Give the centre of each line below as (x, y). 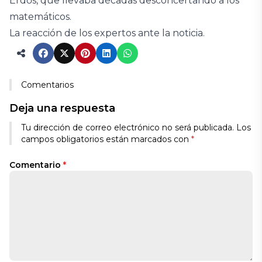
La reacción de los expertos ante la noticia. (107, 33)
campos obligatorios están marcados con (106, 139)
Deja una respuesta (62, 108)
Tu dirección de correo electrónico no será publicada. (127, 127)
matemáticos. (40, 17)
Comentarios (47, 85)
